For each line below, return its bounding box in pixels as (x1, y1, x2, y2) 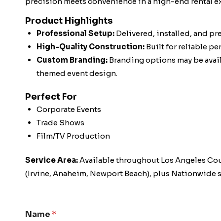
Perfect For (25, 91, 77, 102)
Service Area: (25, 155, 78, 165)
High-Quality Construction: (36, 42, 145, 52)
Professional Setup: (36, 29, 114, 38)
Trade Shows (36, 117, 84, 127)
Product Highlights (25, 15, 112, 27)
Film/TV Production (36, 131, 110, 141)
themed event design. (36, 69, 117, 78)
